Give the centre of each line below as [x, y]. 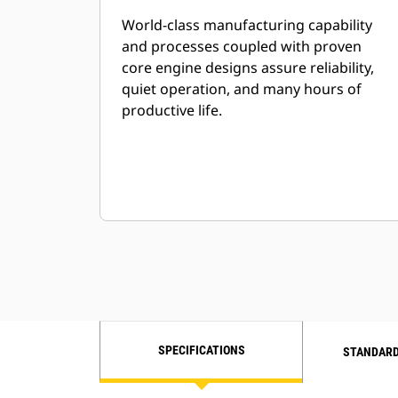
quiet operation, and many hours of [242, 89]
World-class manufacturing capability [247, 25]
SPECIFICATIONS [201, 350]
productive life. [172, 110]
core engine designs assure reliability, [248, 68]
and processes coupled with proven [242, 46]
